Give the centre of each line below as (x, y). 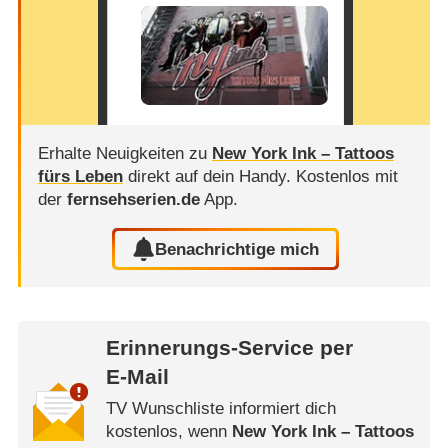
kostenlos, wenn (168, 432)
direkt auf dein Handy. (209, 176)
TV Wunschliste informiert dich (220, 409)
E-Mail (137, 377)
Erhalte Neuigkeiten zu (124, 153)
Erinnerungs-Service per (229, 348)
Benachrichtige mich (237, 249)
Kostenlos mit (346, 176)
